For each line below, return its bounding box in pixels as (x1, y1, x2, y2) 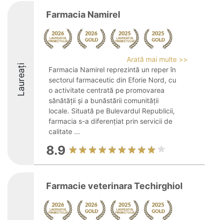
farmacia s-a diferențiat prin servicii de (49, 117, 172, 125)
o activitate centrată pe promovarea (49, 86, 165, 94)
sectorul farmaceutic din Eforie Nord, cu (49, 76, 176, 84)
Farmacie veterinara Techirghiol (46, 181, 183, 191)
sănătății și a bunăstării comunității (49, 96, 159, 105)
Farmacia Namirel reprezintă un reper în (49, 65, 176, 74)
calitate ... (49, 127, 80, 136)
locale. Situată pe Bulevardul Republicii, (49, 107, 175, 115)
